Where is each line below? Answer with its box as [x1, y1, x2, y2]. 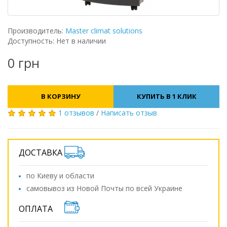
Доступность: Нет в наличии [8, 36, 106, 46]
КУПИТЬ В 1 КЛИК [136, 92, 197, 101]
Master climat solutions [65, 26, 142, 35]
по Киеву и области [26, 171, 94, 180]
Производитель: [8, 26, 65, 35]
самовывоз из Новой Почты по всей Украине [26, 183, 182, 193]
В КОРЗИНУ [41, 92, 81, 101]
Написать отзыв [101, 108, 157, 118]
